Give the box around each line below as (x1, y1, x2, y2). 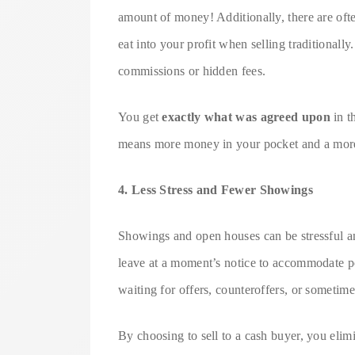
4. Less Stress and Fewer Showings (118, 182, 313, 197)
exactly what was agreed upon (162, 109, 330, 124)
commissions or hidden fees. (118, 63, 266, 78)
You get (118, 109, 162, 124)
